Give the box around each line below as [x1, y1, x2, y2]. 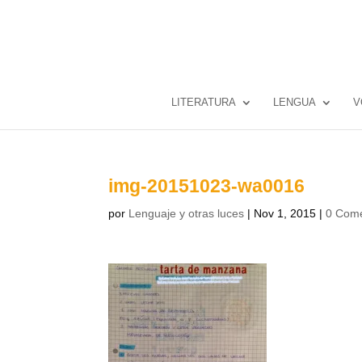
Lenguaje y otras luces [128, 207, 245, 220]
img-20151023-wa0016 [108, 175, 305, 196]
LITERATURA [170, 96, 236, 108]
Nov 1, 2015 [254, 207, 317, 220]
